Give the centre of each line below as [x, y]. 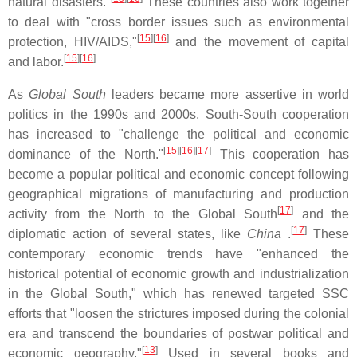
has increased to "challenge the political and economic [178, 135]
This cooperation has [280, 155]
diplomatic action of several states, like [127, 234]
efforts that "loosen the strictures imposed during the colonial [178, 314]
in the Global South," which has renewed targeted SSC [178, 294]
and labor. [36, 62]
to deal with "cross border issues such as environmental [178, 22]
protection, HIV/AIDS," [73, 42]
